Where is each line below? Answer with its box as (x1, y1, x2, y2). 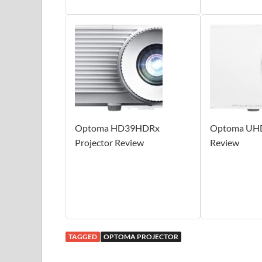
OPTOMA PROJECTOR (104, 232, 178, 241)
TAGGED (68, 232, 97, 241)
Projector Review (75, 136, 144, 148)
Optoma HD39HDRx (75, 122, 160, 133)
